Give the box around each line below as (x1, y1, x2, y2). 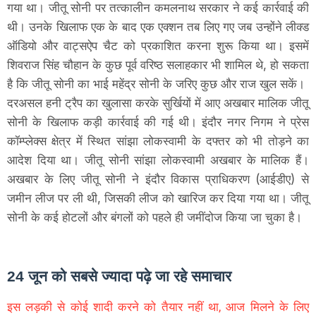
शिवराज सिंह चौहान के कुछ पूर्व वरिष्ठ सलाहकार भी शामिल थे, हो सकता (7, 57, 309, 72)
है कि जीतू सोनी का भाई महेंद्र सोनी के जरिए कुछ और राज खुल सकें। (7, 76, 308, 91)
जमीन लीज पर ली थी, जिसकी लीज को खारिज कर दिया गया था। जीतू (7, 190, 309, 205)
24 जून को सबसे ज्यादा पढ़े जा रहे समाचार (7, 267, 231, 284)
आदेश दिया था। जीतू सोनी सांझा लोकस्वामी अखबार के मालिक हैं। (7, 152, 309, 167)
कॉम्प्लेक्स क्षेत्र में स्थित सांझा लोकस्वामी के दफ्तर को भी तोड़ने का (7, 133, 309, 148)
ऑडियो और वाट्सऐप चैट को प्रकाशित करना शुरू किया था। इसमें (7, 38, 309, 53)
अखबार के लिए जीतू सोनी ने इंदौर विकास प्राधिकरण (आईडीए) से (7, 171, 309, 186)
